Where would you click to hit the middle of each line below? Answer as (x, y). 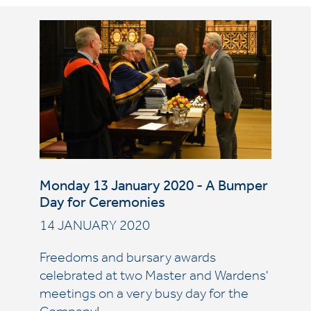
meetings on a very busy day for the (144, 296)
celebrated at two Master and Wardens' (154, 278)
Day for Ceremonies (102, 204)
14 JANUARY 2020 (94, 228)
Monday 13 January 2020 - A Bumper (153, 188)
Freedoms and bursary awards (127, 260)
